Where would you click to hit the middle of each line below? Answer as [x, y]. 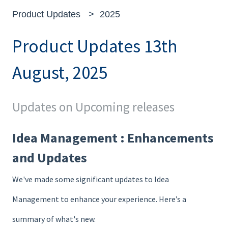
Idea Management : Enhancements [113, 138]
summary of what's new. [54, 219]
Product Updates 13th [95, 47]
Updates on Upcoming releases [93, 107]
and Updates [50, 158]
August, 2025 [60, 73]
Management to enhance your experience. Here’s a [99, 199]
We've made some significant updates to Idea [91, 179]
